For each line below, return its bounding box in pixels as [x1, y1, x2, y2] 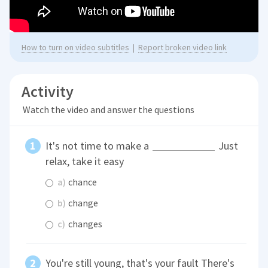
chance [66, 175, 98, 188]
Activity [22, 81, 74, 102]
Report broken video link [138, 42, 227, 53]
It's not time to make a [45, 139, 152, 153]
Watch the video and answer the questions [22, 103, 194, 116]
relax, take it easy [45, 154, 124, 169]
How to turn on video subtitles [22, 42, 130, 53]
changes [66, 217, 103, 230]
